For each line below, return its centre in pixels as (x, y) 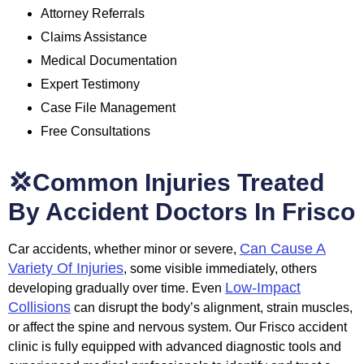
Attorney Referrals (93, 14)
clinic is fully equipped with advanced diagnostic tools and (175, 347)
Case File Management (108, 108)
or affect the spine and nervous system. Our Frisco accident (178, 327)
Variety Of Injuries (66, 269)
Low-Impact (263, 288)
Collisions (39, 308)
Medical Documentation (109, 61)
